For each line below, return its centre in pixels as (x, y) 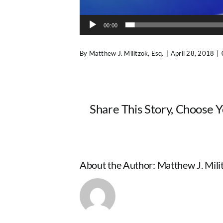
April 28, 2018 (192, 53)
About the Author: (118, 165)
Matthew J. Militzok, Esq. (126, 53)
